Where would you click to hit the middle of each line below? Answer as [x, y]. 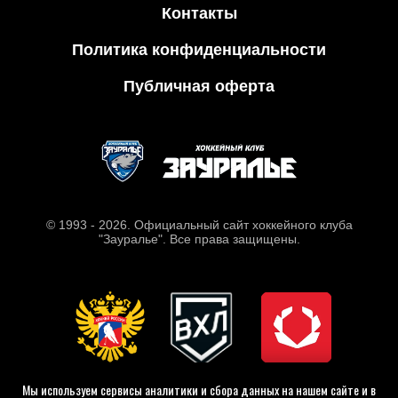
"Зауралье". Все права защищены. [199, 239]
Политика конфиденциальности [199, 50]
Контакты [199, 13]
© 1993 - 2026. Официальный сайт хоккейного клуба [199, 225]
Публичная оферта [199, 86]
